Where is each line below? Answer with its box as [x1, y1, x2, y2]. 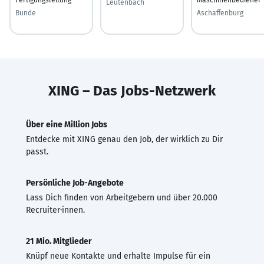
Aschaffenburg [197, 8, 243, 17]
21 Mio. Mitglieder [26, 236, 92, 246]
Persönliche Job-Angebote [26, 177, 124, 188]
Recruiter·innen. [26, 204, 85, 215]
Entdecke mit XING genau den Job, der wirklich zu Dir [26, 134, 223, 144]
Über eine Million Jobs [26, 119, 107, 130]
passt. [26, 146, 48, 157]
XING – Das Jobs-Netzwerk [48, 82, 216, 99]
